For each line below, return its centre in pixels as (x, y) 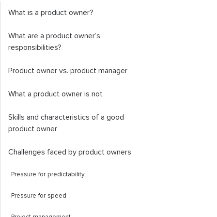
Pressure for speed (39, 196)
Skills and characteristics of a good (66, 117)
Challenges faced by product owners (70, 152)
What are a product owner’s (54, 36)
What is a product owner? (51, 13)
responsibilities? (35, 47)
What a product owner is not (55, 94)
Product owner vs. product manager (68, 71)
